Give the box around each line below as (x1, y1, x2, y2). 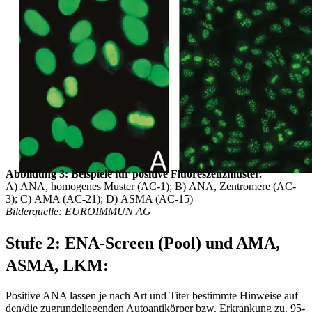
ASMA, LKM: (6, 256, 109, 274)
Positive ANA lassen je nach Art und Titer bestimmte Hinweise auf (6, 290, 298, 302)
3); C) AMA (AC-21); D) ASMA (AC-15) (6, 192, 193, 205)
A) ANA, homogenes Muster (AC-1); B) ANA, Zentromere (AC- (6, 180, 296, 192)
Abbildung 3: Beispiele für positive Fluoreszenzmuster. (6, 167, 262, 180)
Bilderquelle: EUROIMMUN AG (6, 205, 151, 217)
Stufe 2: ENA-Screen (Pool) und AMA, (6, 233, 280, 252)
